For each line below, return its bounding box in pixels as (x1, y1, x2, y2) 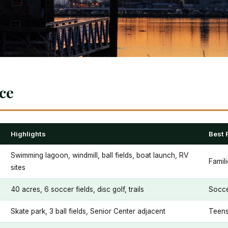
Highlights (11, 130, 46, 138)
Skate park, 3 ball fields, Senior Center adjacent (11, 207, 165, 215)
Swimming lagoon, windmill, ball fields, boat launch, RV (11, 151, 188, 159)
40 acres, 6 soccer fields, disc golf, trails (11, 185, 144, 193)
